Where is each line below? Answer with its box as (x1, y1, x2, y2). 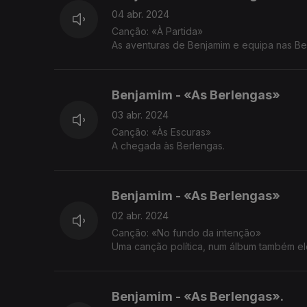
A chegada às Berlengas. (112, 140, 225, 152)
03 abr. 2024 (112, 109, 169, 121)
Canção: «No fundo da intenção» (112, 227, 261, 239)
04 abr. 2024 (112, 8, 169, 21)
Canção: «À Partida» (112, 25, 203, 38)
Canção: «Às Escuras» (112, 126, 211, 138)
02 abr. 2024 (112, 210, 169, 222)
